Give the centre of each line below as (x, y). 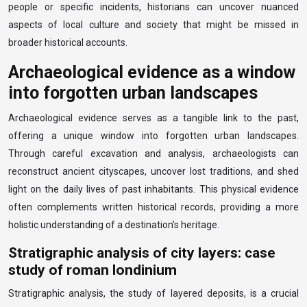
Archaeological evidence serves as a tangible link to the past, (153, 118)
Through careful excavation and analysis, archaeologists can (153, 153)
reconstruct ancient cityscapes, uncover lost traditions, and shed (153, 171)
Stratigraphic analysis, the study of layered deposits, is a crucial (153, 293)
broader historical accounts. (68, 42)
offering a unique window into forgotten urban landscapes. (153, 136)
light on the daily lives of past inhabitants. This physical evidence (153, 189)
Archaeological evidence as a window (152, 72)
